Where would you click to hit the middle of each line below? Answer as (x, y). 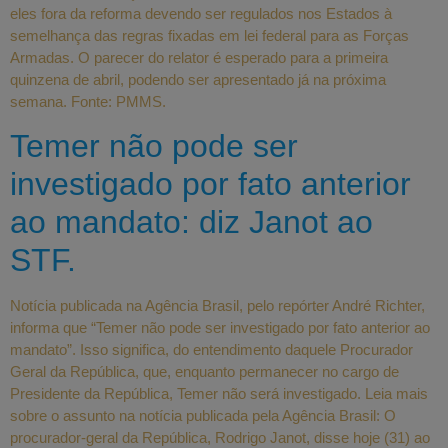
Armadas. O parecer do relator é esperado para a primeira (199, 57)
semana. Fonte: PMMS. (88, 101)
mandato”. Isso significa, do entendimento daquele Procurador (211, 350)
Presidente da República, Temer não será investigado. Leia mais (219, 394)
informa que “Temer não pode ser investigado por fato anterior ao (220, 328)
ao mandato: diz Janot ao (191, 222)
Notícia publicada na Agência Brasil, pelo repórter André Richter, (217, 306)
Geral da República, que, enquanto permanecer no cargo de (204, 372)
